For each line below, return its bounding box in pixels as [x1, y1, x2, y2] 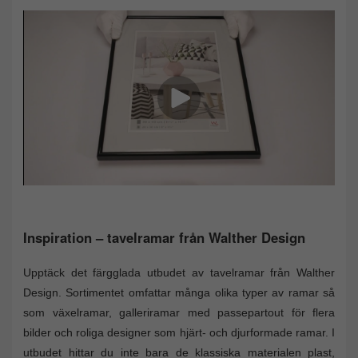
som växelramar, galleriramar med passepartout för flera [23, 306, 335, 320]
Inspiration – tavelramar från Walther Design [23, 228, 305, 248]
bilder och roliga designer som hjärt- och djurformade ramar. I [23, 326, 335, 340]
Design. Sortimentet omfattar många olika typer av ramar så [23, 286, 335, 300]
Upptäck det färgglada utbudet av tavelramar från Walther [23, 266, 335, 280]
